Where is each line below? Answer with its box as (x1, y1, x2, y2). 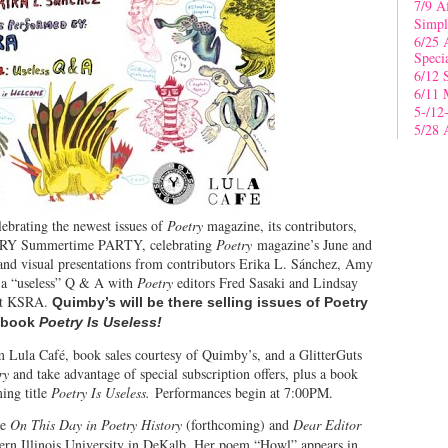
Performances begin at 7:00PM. (155, 382, 333, 402)
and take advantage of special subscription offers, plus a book (13, 363, 358, 383)
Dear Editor (293, 414, 361, 434)
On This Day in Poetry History (10, 414, 186, 434)
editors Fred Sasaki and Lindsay (177, 272, 358, 292)
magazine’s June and (257, 234, 372, 254)
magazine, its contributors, (203, 215, 357, 235)
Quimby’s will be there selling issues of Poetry (52, 293, 368, 310)
